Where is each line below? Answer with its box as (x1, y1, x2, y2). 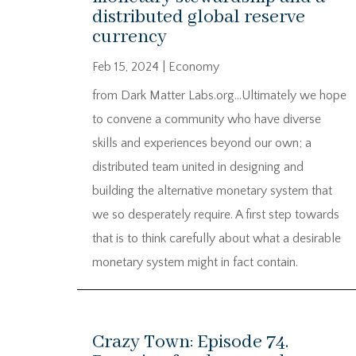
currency (92, 25, 167, 48)
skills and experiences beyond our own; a (92, 135, 311, 150)
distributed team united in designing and (92, 159, 304, 174)
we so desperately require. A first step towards (92, 207, 339, 222)
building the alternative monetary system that (92, 183, 332, 198)
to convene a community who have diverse (92, 111, 321, 126)
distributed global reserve (92, 5, 305, 29)
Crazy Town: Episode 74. (92, 331, 288, 354)
